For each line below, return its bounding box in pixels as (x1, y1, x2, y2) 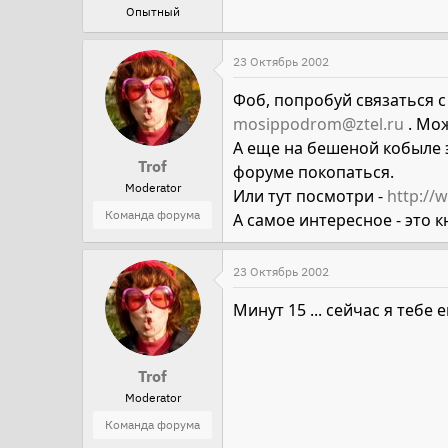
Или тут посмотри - (233, 185, 387, 207)
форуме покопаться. (233, 161, 394, 183)
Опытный (125, 4, 180, 19)
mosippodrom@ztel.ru (233, 113, 404, 135)
